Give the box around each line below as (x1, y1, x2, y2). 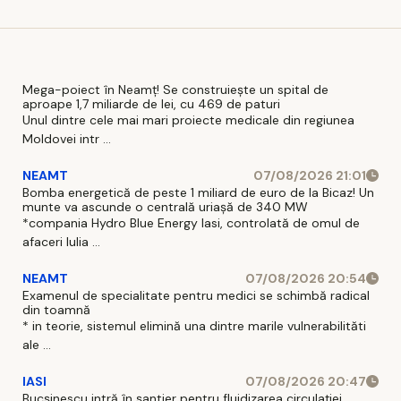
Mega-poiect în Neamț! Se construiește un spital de (22, 81, 328, 98)
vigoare (13, 31, 76, 57)
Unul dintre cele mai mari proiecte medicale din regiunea (22, 111, 354, 128)
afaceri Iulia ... (22, 233, 100, 250)
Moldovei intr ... (22, 130, 111, 147)
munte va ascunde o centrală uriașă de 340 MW (22, 198, 308, 215)
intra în (13, 10, 71, 36)
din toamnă (22, 301, 90, 318)
